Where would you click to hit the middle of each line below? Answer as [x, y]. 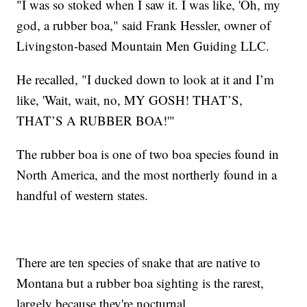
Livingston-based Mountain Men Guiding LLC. [143, 45]
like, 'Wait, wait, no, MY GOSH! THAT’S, [130, 99]
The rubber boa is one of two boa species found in [148, 153]
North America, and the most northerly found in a [147, 174]
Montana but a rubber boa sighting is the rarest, [140, 282]
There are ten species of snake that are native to [139, 262]
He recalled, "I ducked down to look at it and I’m [146, 79]
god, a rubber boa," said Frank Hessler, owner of [144, 25]
